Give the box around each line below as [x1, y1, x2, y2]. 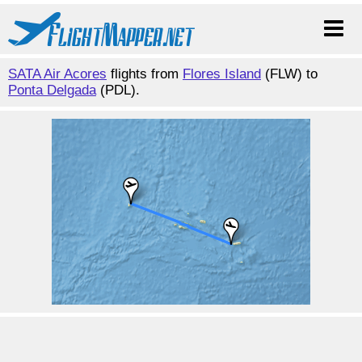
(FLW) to [261, 66, 318, 82]
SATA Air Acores [8, 66, 107, 82]
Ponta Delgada [8, 82, 96, 98]
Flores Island [183, 66, 261, 82]
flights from [107, 66, 183, 82]
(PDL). [96, 82, 140, 98]
